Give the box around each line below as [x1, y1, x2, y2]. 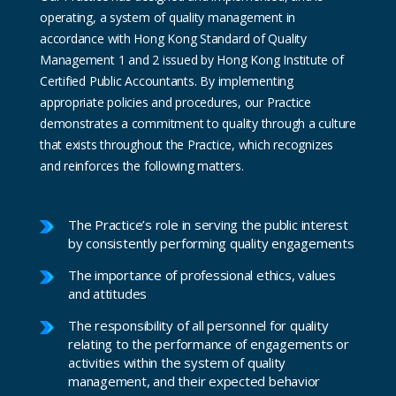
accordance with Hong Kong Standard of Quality [40, 29, 307, 47]
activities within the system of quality [68, 353, 286, 371]
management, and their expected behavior [68, 371, 321, 390]
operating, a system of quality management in [40, 8, 296, 26]
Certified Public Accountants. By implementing [40, 72, 293, 89]
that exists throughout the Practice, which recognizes [40, 135, 334, 153]
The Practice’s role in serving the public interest [68, 215, 348, 233]
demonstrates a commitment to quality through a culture [40, 114, 356, 132]
